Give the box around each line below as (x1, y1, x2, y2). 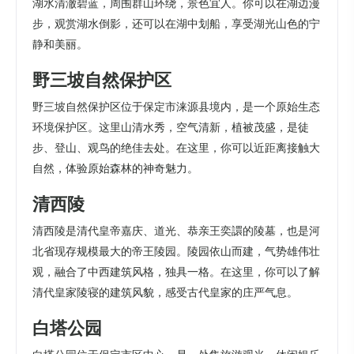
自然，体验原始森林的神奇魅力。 (32, 160, 198, 175)
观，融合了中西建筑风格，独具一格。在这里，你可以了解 (32, 265, 320, 280)
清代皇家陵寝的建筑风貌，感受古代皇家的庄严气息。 (32, 285, 298, 300)
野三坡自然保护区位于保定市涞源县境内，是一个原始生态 (32, 99, 320, 114)
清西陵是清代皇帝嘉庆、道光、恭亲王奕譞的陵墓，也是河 (32, 224, 320, 239)
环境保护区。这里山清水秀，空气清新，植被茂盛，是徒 (32, 119, 309, 134)
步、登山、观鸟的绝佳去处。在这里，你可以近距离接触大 (32, 140, 320, 155)
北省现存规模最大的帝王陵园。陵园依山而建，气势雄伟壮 (32, 244, 320, 259)
